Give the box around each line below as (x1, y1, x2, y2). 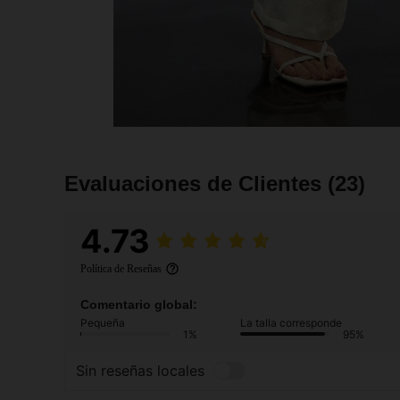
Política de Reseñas (80, 262, 162, 275)
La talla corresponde (240, 315, 342, 329)
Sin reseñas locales (76, 362, 204, 380)
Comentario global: (80, 296, 197, 312)
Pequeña (80, 315, 125, 329)
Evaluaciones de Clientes (64, 171, 328, 196)
